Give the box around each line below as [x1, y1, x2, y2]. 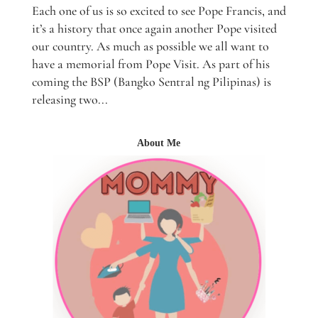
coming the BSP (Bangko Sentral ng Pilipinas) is [31, 73, 271, 89]
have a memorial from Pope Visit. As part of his [31, 55, 270, 72]
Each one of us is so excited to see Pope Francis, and [31, 2, 286, 18]
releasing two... [31, 91, 108, 107]
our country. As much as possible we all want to [31, 38, 269, 54]
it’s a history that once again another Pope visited [31, 20, 277, 36]
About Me [137, 137, 181, 148]
